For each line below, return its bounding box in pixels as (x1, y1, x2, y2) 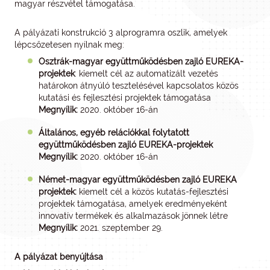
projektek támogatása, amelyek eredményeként (39, 199, 227, 209)
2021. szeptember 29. (78, 223, 163, 233)
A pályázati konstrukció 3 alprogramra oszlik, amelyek (14, 28, 227, 37)
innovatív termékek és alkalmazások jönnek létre (39, 211, 228, 221)
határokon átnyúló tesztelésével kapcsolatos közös (39, 81, 239, 90)
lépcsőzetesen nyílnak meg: (14, 40, 124, 49)
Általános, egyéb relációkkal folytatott (39, 128, 189, 137)
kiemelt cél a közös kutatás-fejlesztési (77, 187, 228, 196)
